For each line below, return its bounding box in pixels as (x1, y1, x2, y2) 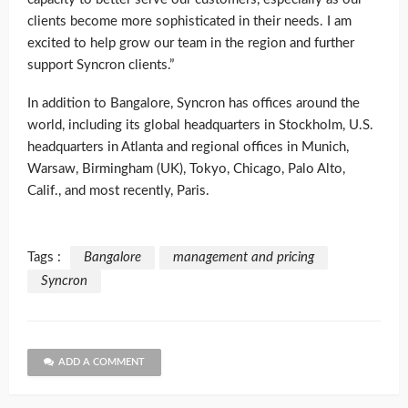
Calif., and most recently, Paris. (27, 184, 209, 199)
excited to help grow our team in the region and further (27, 36, 354, 51)
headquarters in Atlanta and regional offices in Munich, (27, 140, 349, 155)
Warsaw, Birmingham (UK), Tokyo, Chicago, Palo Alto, (27, 162, 345, 177)
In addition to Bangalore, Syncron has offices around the (27, 97, 360, 111)
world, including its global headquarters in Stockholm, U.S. (27, 118, 373, 133)
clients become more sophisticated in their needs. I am (27, 15, 352, 29)
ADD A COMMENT (58, 357, 145, 368)
